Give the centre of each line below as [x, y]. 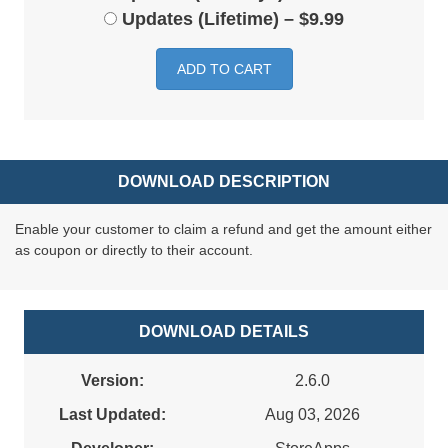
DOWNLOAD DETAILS [224, 332]
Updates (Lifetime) [200, 19]
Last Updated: [112, 415]
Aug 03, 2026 [312, 415]
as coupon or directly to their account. [134, 250]
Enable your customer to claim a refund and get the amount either [223, 229]
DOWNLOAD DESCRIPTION [224, 182]
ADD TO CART [224, 69]
